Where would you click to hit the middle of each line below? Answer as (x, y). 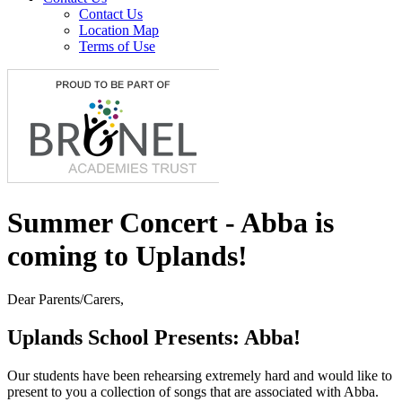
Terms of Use (117, 47)
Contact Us (111, 14)
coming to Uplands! (127, 255)
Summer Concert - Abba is (170, 222)
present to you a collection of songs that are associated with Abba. (193, 392)
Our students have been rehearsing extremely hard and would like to (200, 376)
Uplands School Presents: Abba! (154, 338)
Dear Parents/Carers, (66, 300)
